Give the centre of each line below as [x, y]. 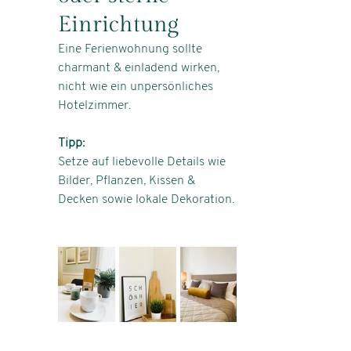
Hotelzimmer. [94, 106]
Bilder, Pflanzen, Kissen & [128, 181]
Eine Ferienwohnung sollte [132, 49]
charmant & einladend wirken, [140, 68]
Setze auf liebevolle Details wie [143, 162]
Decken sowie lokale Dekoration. [146, 200]
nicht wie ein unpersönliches [137, 87]
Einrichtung [121, 25]
